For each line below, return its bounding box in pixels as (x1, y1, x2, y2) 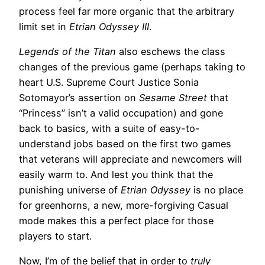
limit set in (19, 20, 69, 33)
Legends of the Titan (19, 46, 116, 58)
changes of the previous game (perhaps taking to (19, 61, 245, 73)
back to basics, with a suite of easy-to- (19, 122, 200, 135)
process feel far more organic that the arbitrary (19, 5, 234, 17)
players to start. (19, 230, 92, 243)
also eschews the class (116, 46, 225, 58)
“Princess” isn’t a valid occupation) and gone (19, 107, 223, 119)
